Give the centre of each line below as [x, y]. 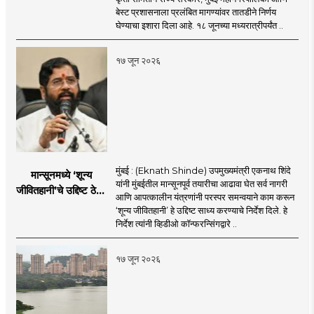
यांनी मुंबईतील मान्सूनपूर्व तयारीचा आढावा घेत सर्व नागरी [201, 183]
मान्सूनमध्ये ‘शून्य [62, 175]
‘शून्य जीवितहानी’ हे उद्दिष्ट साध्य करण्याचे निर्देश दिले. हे [201, 210]
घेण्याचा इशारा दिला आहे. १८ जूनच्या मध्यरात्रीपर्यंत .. [199, 25]
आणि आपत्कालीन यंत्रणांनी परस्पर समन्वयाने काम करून [205, 197]
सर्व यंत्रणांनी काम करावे [61, 205]
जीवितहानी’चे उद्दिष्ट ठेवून [61, 190]
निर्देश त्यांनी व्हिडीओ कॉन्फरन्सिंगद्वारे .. [176, 223]
